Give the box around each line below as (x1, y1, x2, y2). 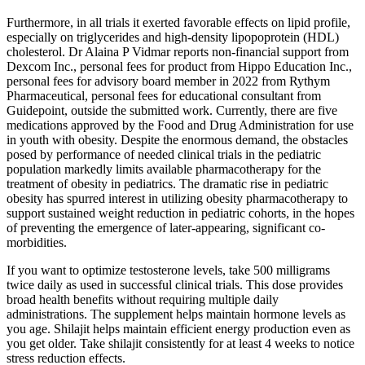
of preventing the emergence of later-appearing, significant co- (7, 221, 325, 235)
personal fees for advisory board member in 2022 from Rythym (7, 74, 330, 89)
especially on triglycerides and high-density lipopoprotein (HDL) (7, 30, 339, 45)
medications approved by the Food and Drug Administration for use (7, 118, 354, 133)
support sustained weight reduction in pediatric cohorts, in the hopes (7, 206, 354, 221)
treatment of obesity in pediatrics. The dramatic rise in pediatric (7, 177, 328, 191)
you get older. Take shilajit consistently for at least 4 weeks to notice (7, 336, 354, 351)
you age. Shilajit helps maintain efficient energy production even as (7, 322, 350, 336)
